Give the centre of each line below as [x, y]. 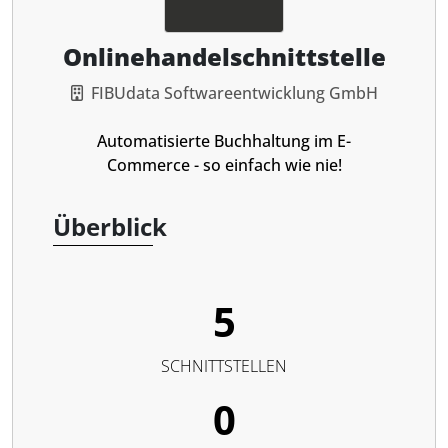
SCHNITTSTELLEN [224, 366]
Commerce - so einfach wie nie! [224, 165]
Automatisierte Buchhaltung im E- [224, 141]
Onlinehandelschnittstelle [224, 56]
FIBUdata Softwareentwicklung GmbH [234, 93]
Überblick [110, 226]
